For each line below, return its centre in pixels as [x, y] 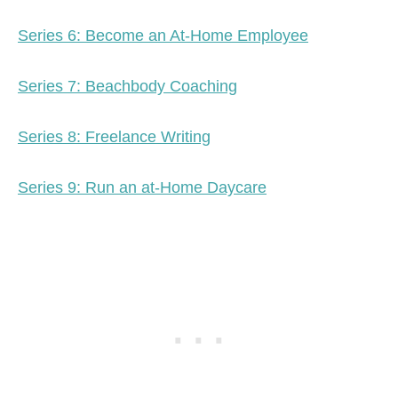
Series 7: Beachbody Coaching [127, 87]
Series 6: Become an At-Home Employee [163, 36]
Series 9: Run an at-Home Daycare [142, 188]
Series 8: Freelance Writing [114, 137]
